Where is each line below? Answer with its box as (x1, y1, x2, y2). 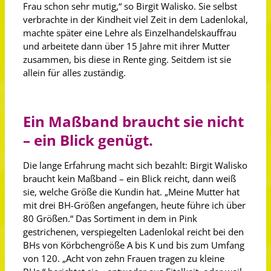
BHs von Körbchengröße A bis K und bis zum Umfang (23, 239, 244, 251)
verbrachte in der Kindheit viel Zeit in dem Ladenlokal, (23, 13, 248, 25)
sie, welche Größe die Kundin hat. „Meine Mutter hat (23, 186, 240, 198)
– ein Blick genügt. (23, 130, 153, 150)
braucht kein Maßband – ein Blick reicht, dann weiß (23, 172, 236, 184)
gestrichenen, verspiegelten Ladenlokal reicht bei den (23, 226, 244, 238)
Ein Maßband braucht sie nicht (23, 111, 244, 131)
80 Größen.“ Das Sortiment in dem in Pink (23, 212, 197, 224)
